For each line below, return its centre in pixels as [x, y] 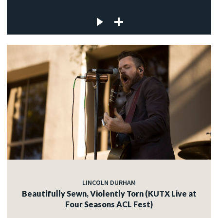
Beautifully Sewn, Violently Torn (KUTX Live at [109, 194]
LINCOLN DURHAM [109, 183]
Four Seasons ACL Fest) [109, 204]
